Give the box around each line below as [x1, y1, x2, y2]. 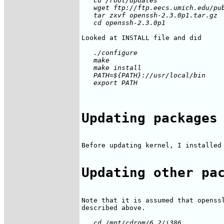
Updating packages [81, 110, 217, 125]
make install [81, 64, 141, 72]
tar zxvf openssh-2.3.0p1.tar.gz [81, 11, 217, 19]
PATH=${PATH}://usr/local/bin [81, 71, 205, 79]
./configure [81, 49, 137, 57]
